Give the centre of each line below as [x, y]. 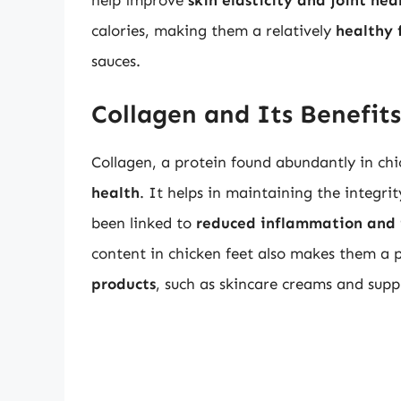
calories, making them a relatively [213, 31]
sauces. [116, 61]
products [124, 283]
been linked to [144, 222]
